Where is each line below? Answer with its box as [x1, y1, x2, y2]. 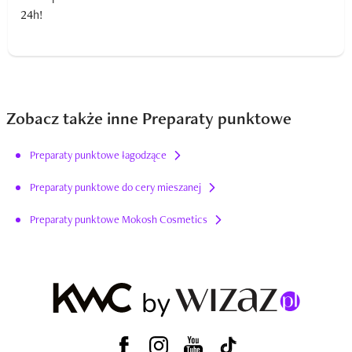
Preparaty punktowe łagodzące [30, 148, 167, 162]
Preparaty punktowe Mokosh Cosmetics [30, 212, 207, 226]
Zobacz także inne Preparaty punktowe [6, 107, 291, 130]
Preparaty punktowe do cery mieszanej [30, 180, 201, 194]
